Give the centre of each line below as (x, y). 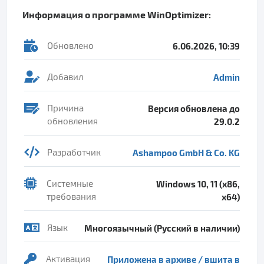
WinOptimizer (178, 14)
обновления (72, 121)
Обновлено (70, 46)
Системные (70, 184)
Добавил (65, 77)
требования (72, 197)
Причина (65, 108)
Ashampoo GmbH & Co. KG (186, 153)
